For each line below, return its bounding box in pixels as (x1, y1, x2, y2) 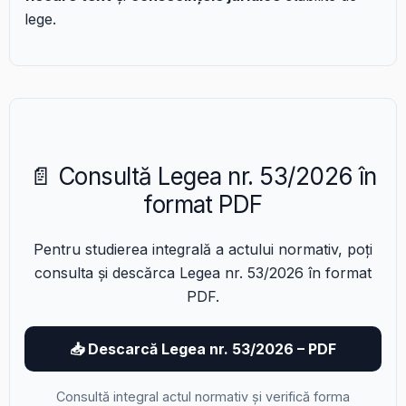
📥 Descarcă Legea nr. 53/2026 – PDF (70, 340, 336, 359)
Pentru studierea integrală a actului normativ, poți (34, 240, 372, 259)
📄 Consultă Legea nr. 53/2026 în (29, 162, 377, 191)
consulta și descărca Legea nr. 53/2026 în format (34, 264, 372, 283)
